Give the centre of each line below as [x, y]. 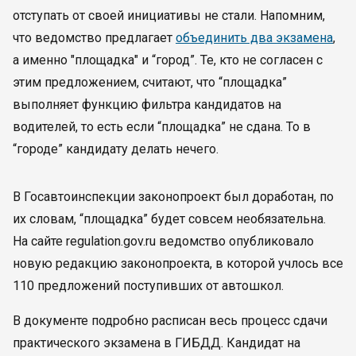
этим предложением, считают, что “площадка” [150, 82]
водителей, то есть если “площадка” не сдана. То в [162, 127]
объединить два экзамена [254, 38]
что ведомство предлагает [94, 38]
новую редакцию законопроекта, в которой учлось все [178, 263]
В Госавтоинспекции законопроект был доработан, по [173, 197]
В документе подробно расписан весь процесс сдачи [170, 321]
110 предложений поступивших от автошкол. [148, 286]
